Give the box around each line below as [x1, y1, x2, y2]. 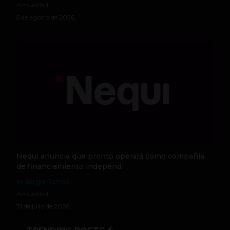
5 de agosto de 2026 [16, 13, 74, 21]
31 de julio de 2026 [16, 202, 69, 210]
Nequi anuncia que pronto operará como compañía [16, 151, 204, 161]
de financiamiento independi [16, 161, 124, 171]
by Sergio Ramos [16, 177, 69, 185]
